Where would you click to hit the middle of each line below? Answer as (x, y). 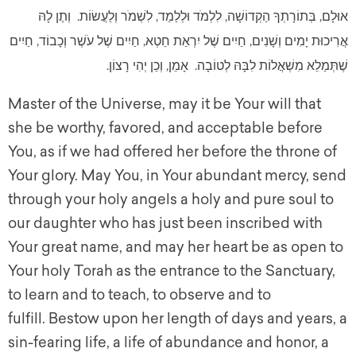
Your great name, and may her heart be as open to (176, 248)
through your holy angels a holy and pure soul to (171, 200)
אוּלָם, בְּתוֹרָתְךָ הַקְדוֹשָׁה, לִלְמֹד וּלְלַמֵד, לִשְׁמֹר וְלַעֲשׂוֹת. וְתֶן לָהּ (193, 17)
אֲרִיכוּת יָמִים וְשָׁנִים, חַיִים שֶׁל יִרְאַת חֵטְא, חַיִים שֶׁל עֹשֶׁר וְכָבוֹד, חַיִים (179, 41)
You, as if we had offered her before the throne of (172, 152)
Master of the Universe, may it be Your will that (164, 104)
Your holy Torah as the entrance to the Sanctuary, (172, 271)
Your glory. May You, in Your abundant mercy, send (177, 176)
